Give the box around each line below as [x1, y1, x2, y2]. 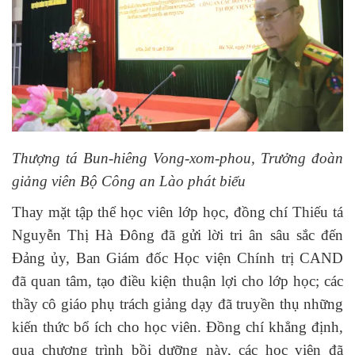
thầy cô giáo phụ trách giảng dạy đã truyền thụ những [12, 296, 343, 313]
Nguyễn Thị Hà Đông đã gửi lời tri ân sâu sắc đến [12, 227, 343, 244]
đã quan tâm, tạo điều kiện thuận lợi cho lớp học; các [12, 273, 343, 290]
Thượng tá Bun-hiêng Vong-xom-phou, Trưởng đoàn [12, 149, 343, 166]
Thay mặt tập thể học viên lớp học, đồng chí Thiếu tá [12, 204, 343, 221]
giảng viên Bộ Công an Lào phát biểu [12, 172, 246, 189]
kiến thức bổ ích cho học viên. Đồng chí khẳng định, [12, 319, 343, 336]
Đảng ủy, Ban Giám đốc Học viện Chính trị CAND [12, 250, 343, 267]
